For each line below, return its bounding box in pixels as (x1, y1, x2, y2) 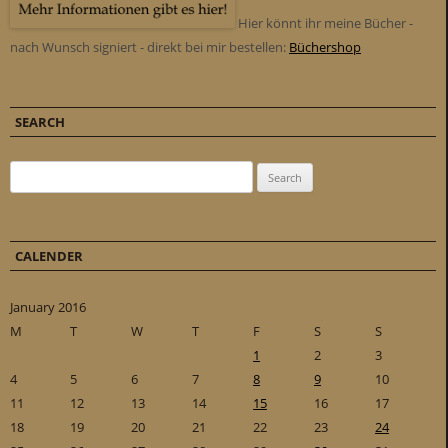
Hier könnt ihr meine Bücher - (235, 14, 413, 33)
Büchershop (289, 38, 361, 57)
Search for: (10, 164, 73, 183)
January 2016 (10, 298, 86, 317)
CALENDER (15, 247, 83, 266)
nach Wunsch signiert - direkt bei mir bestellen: (10, 38, 289, 57)
